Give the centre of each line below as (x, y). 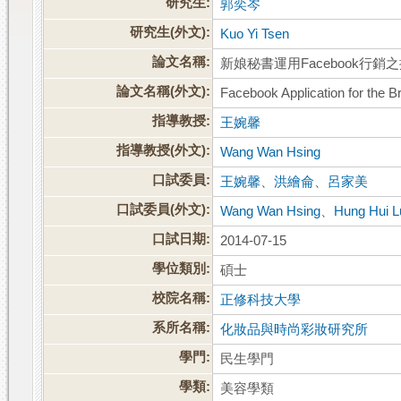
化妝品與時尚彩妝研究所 (294, 330)
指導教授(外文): (164, 151)
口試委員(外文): (164, 210)
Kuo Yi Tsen (255, 34)
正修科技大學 (261, 300)
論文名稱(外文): (164, 92)
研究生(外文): (171, 33)
